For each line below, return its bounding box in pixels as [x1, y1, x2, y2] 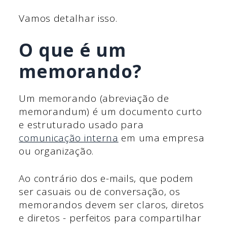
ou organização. [19, 144, 94, 158]
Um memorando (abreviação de [19, 91, 169, 105]
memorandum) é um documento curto [19, 104, 202, 118]
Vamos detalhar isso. [19, 12, 118, 25]
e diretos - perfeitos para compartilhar [19, 211, 202, 225]
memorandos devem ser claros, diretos [19, 198, 204, 212]
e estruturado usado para [19, 118, 144, 131]
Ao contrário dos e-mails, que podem [19, 172, 194, 185]
